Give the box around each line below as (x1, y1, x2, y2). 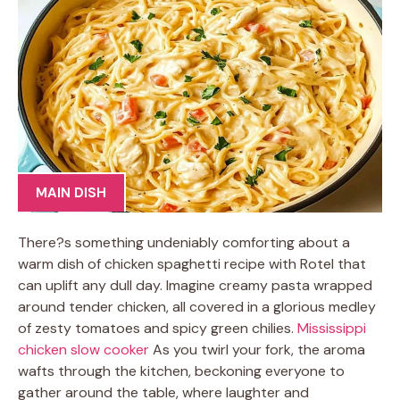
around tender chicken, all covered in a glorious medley (18, 296, 376, 316)
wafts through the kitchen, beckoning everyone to (18, 361, 345, 380)
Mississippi (297, 318, 366, 337)
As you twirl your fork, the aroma (149, 339, 365, 359)
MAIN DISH (36, 184, 106, 202)
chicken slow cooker (18, 339, 149, 359)
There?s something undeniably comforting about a (18, 232, 350, 252)
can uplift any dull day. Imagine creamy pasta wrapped (18, 275, 372, 295)
